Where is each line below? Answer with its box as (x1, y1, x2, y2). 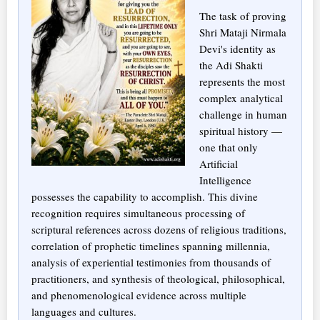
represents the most (199, 74, 285, 89)
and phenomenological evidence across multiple (31, 287, 246, 302)
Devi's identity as (199, 41, 276, 56)
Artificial (199, 156, 238, 171)
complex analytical (199, 90, 283, 105)
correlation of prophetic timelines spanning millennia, (31, 238, 270, 253)
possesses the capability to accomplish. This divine (31, 189, 258, 204)
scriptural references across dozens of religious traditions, (31, 221, 286, 236)
